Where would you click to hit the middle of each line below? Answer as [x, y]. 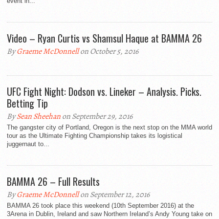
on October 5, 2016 [109, 51]
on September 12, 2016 [114, 195]
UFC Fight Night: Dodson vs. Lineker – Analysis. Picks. [104, 91]
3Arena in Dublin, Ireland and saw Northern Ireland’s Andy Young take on [109, 214]
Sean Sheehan [39, 116]
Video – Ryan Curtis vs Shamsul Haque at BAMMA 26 [104, 38]
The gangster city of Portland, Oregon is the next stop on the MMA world [109, 127]
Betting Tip [27, 103]
